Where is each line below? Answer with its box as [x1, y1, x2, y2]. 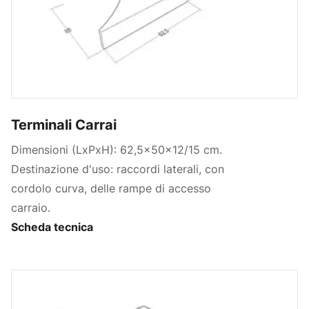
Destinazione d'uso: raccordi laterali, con [11, 162, 224, 177]
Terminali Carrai [11, 117, 117, 134]
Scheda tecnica [11, 220, 93, 235]
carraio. [11, 201, 50, 215]
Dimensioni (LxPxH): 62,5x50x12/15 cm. [11, 143, 222, 157]
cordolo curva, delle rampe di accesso [11, 181, 211, 196]
